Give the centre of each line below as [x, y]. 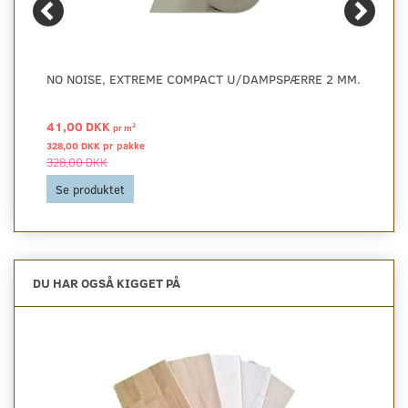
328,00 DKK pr [82, 145]
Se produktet [90, 189]
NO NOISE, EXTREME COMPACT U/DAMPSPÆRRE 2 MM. [204, 78]
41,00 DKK [80, 126]
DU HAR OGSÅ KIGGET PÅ [107, 282]
